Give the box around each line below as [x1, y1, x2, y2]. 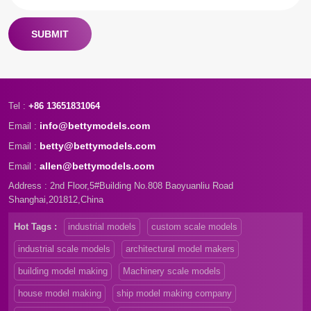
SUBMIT [31, 28, 69, 40]
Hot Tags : [14, 221, 57, 232]
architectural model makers [126, 243, 235, 254]
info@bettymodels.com [40, 119, 150, 131]
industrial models [68, 221, 136, 232]
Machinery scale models [123, 265, 221, 276]
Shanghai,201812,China [8, 194, 103, 205]
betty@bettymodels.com [40, 140, 155, 151]
